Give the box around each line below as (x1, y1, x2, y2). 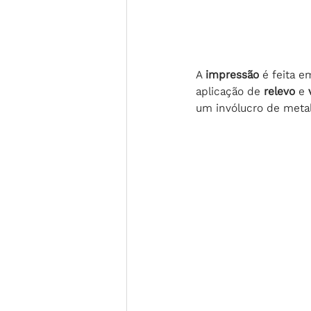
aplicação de (196, 84, 264, 98)
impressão (205, 67, 262, 81)
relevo (264, 84, 299, 98)
